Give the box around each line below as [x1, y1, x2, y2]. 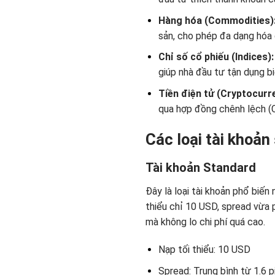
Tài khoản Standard [145, 160, 256, 175]
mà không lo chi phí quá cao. [145, 215, 265, 228]
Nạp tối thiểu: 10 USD [158, 244, 250, 256]
